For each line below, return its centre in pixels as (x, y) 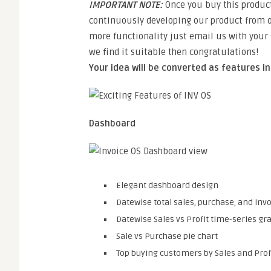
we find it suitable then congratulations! (174, 52)
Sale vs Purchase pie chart (167, 236)
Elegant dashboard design (167, 185)
